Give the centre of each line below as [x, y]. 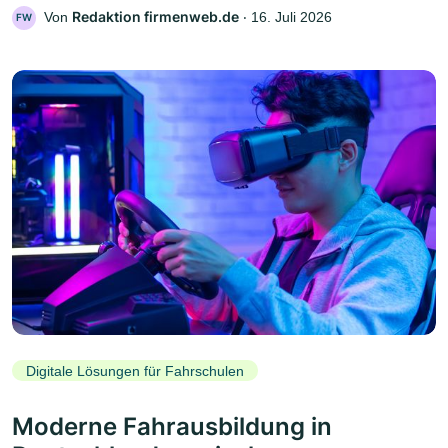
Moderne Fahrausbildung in [172, 427]
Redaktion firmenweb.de [155, 16]
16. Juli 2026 [291, 16]
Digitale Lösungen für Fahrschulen [135, 370]
